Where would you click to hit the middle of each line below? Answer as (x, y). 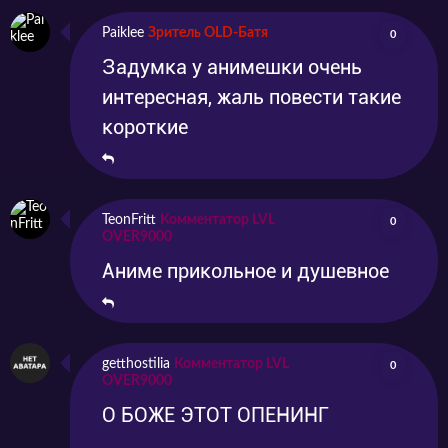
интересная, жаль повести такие (251, 97)
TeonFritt (129, 220)
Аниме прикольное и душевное (245, 271)
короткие (145, 127)
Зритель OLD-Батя (208, 33)
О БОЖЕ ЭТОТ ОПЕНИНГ (215, 415)
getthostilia (136, 364)
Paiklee (123, 33)
